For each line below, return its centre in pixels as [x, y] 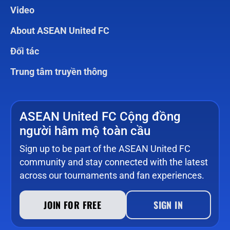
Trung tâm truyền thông [59, 72]
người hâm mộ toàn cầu [85, 131]
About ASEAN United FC [61, 31]
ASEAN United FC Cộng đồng [100, 116]
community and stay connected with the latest [113, 162]
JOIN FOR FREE [72, 205]
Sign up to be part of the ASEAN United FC [105, 148]
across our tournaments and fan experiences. [112, 175]
